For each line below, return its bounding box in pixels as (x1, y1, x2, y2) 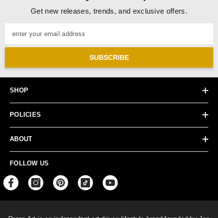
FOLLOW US (10, 160, 49, 167)
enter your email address (12, 30, 86, 38)
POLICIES (10, 111, 41, 119)
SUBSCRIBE (89, 54, 129, 62)
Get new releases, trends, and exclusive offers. (30, 7, 188, 16)
